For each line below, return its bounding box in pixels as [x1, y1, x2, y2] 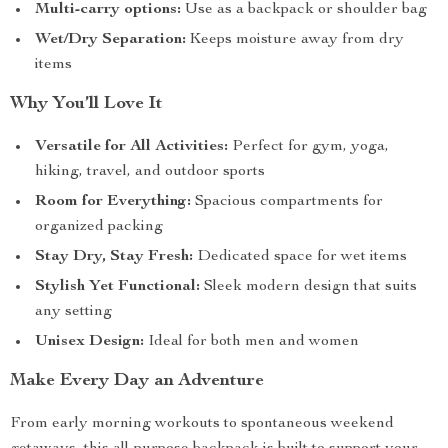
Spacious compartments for [191, 194, 383, 210]
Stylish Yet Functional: [35, 279, 200, 295]
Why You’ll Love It [10, 95, 163, 113]
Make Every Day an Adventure [10, 372, 264, 390]
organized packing [35, 219, 163, 235]
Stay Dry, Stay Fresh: [35, 249, 193, 265]
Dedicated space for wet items [193, 249, 407, 265]
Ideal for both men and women [144, 334, 359, 350]
